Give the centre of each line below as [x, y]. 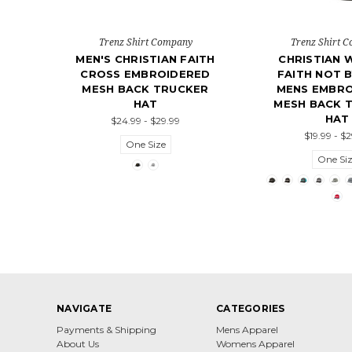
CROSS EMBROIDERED [145, 74]
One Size [145, 145]
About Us [78, 344]
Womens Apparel [255, 344]
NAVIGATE [84, 309]
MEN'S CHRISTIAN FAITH [145, 59]
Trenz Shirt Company [145, 42]
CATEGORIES [251, 309]
